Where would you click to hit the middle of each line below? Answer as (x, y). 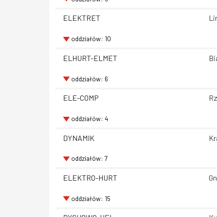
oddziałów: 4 (90, 118)
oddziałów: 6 (89, 78)
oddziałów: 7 (89, 158)
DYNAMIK (79, 138)
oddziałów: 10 (91, 39)
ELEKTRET (82, 18)
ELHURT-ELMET (90, 58)
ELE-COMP (81, 98)
